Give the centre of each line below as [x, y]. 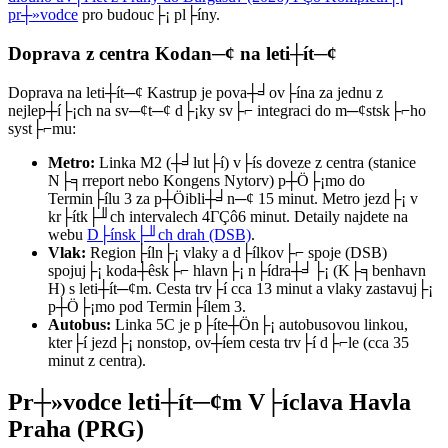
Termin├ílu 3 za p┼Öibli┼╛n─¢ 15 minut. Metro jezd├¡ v [233, 198]
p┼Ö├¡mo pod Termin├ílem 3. [147, 306]
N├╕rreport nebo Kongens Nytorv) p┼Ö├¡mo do [206, 180]
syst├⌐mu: [42, 128]
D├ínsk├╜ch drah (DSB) [169, 234]
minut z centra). [97, 360]
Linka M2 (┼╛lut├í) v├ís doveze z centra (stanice [255, 162]
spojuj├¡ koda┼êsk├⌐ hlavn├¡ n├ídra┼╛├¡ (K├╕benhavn [237, 270]
